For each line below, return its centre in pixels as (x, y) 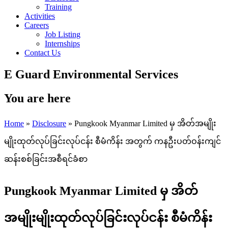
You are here (37, 98)
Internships (62, 43)
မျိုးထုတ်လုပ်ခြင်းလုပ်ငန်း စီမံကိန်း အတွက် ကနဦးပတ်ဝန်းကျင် (112, 141)
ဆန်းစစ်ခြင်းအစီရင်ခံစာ (46, 159)
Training (58, 7)
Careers (37, 25)
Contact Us (42, 52)
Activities (40, 16)
